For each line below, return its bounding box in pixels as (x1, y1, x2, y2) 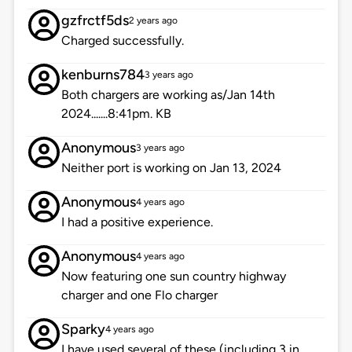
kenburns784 (60, 66, 145, 84)
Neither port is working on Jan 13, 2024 (60, 160, 281, 176)
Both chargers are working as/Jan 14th (60, 87, 275, 103)
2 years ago (128, 15, 178, 27)
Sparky (60, 321, 105, 339)
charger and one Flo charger (60, 288, 218, 303)
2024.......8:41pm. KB (60, 106, 171, 122)
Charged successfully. (60, 33, 184, 49)
